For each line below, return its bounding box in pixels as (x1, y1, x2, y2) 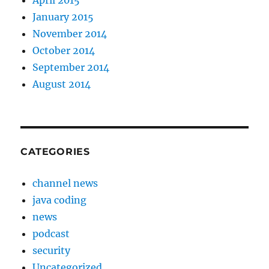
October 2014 (32, 44, 95, 57)
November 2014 (32, 28, 107, 40)
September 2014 (32, 61, 110, 74)
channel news (32, 177, 98, 190)
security (32, 244, 71, 257)
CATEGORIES (20, 146, 90, 158)
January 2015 (32, 11, 94, 23)
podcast (32, 228, 70, 240)
